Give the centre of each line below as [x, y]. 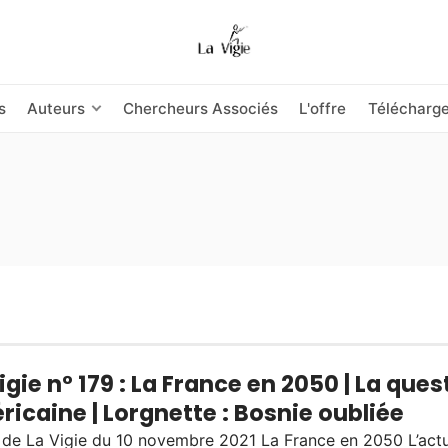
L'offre [323, 108]
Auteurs [55, 108]
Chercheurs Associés [201, 108]
